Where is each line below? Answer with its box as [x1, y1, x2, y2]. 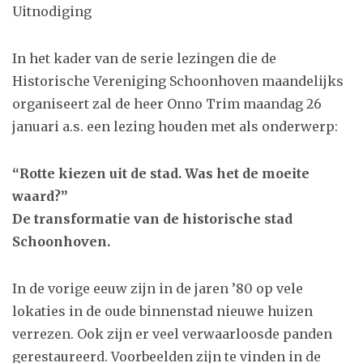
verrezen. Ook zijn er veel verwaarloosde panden [12, 325, 332, 342]
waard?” [12, 187, 68, 204]
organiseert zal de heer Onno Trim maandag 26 [12, 95, 322, 112]
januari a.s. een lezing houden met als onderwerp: [12, 117, 338, 135]
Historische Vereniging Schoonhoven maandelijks [12, 72, 344, 89]
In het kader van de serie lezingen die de [12, 49, 276, 66]
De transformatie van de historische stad [12, 210, 293, 227]
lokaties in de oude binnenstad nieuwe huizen [12, 302, 313, 319]
